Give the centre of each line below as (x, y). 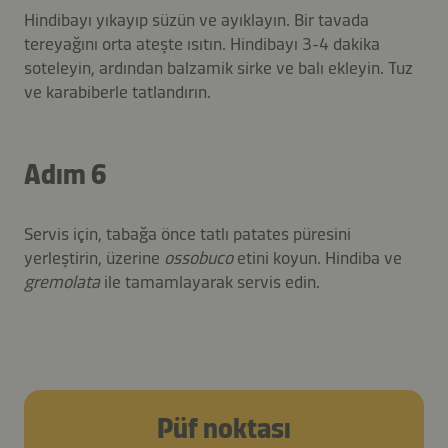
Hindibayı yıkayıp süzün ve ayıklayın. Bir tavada (196, 19)
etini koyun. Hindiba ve (319, 257)
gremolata (62, 281)
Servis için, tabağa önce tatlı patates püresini (187, 233)
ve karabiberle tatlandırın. (117, 91)
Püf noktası (224, 428)
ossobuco (200, 257)
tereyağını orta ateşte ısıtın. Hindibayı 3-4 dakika (202, 43)
